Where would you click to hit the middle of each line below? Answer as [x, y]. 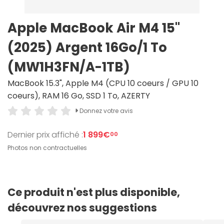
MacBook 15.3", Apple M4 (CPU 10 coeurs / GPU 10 [103, 83]
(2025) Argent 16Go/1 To [87, 47]
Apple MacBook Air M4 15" [94, 28]
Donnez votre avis [105, 110]
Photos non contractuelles [47, 148]
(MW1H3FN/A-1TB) [69, 67]
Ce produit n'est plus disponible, [94, 192]
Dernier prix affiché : [45, 134]
